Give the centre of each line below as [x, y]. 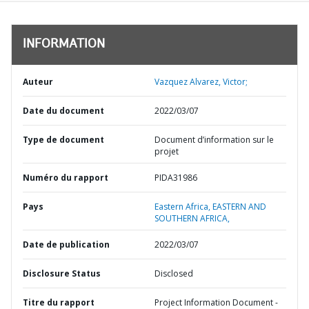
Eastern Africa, [183, 207]
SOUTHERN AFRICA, [192, 218]
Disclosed [174, 273]
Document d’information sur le [214, 140]
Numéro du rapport [66, 178]
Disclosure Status [62, 273]
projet [167, 151]
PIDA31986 [176, 178]
